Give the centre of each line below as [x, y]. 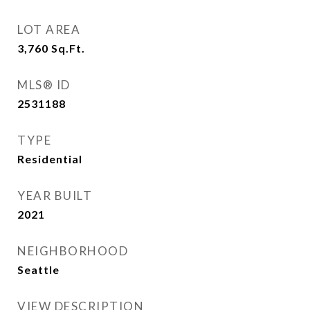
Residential [50, 159]
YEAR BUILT [55, 195]
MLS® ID [44, 85]
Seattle [38, 270]
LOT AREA [49, 29]
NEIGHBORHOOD [73, 251]
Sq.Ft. [68, 48]
